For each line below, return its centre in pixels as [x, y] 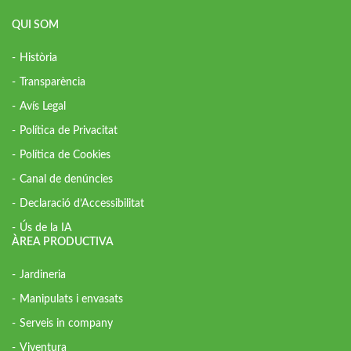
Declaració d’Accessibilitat [82, 203]
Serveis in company [66, 323]
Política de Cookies [65, 155]
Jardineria [43, 275]
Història [38, 58]
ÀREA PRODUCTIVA [63, 242]
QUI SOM [35, 25]
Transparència [52, 82]
